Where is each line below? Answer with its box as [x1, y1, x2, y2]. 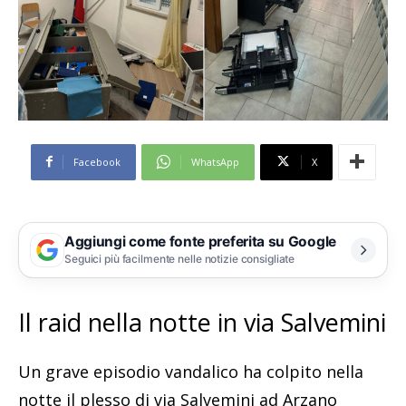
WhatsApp [190, 154, 239, 169]
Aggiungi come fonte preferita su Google [64, 233, 336, 251]
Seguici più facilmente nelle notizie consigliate [64, 252, 295, 266]
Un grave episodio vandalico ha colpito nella [18, 360, 363, 382]
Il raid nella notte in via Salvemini [18, 304, 386, 339]
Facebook [72, 154, 121, 169]
